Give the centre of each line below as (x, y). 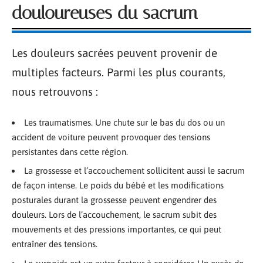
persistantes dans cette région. (70, 151)
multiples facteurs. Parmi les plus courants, (119, 72)
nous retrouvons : (55, 92)
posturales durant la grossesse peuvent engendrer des (114, 200)
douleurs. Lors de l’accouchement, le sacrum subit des (114, 215)
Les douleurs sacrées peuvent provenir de (114, 53)
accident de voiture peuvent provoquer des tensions (111, 137)
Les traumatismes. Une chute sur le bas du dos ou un (124, 122)
